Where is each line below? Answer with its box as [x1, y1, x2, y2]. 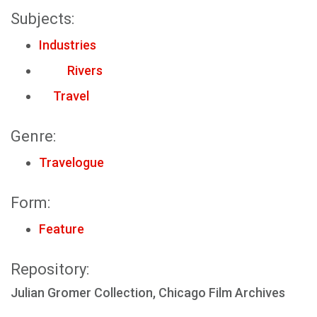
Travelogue [39, 154, 104, 170]
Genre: [11, 127, 56, 145]
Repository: [11, 260, 89, 278]
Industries [39, 37, 96, 52]
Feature [39, 221, 84, 236]
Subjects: [11, 9, 74, 28]
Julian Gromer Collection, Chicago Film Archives [11, 284, 285, 300]
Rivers [39, 62, 103, 78]
